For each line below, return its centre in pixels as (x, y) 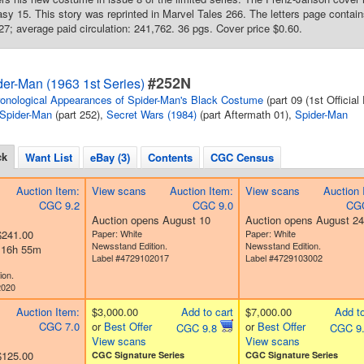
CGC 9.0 (212, 205)
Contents (170, 157)
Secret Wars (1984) (152, 114)
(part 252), (79, 114)
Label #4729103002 (284, 258)
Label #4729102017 (130, 258)
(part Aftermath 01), (246, 114)
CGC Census (242, 157)
